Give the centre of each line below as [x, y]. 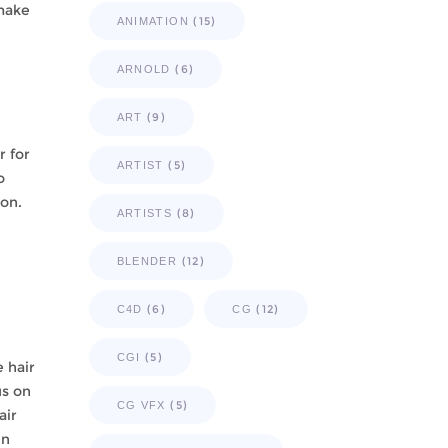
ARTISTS [144, 213]
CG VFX [141, 405]
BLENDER [147, 261]
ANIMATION [152, 21]
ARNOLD [143, 69]
